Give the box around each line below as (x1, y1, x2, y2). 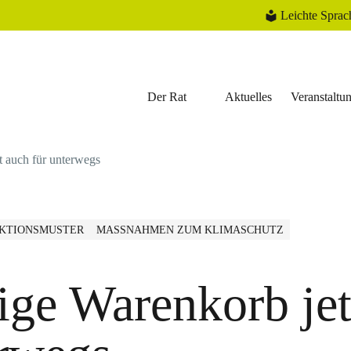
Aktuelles (225, 90, 272, 104)
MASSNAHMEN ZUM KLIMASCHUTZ (96, 224, 277, 236)
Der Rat (147, 90, 186, 104)
